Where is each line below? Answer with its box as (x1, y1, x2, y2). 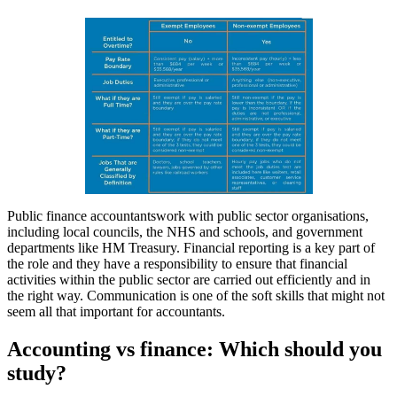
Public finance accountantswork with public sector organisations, (7, 208, 369, 224)
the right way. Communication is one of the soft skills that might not (7, 288, 385, 304)
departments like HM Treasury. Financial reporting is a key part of (7, 240, 375, 256)
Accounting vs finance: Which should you (7, 338, 382, 362)
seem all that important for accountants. (7, 304, 225, 320)
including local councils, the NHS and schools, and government (7, 224, 362, 240)
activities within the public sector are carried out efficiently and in (7, 272, 370, 288)
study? (7, 362, 66, 385)
